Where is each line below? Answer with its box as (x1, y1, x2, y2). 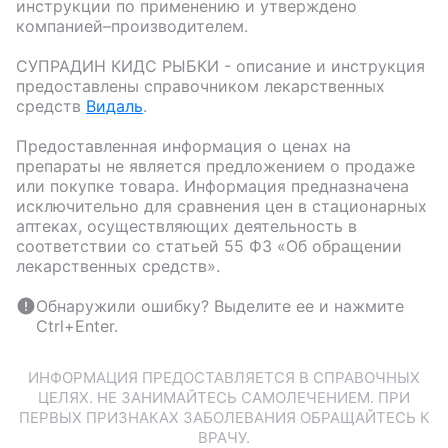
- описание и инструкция (219, 55, 425, 76)
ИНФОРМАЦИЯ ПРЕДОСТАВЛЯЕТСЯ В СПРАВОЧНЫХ (28, 367, 420, 387)
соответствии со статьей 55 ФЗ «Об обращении (16, 235, 402, 256)
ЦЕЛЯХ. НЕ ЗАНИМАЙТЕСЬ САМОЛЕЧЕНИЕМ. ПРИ (38, 387, 410, 407)
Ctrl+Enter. (36, 315, 118, 336)
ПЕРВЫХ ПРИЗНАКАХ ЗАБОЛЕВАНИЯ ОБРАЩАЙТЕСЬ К (18, 407, 430, 427)
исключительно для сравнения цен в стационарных (16, 195, 427, 216)
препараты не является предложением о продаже (16, 155, 415, 176)
